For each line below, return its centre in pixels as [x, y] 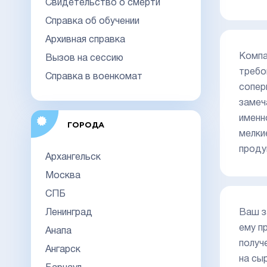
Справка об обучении [92, 21]
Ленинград [69, 212]
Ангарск [63, 249]
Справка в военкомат [94, 77]
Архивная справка [85, 40]
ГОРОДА [86, 125]
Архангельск [73, 157]
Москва [63, 176]
